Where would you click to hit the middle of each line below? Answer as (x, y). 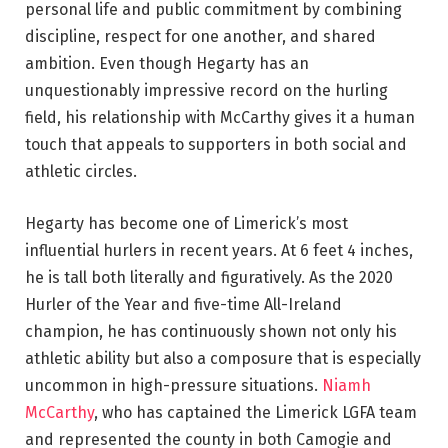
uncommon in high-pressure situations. (173, 385)
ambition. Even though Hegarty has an (167, 63)
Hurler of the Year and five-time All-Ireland (183, 304)
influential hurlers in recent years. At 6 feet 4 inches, (219, 250)
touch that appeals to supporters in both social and (216, 144)
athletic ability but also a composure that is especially (223, 358)
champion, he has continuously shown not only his (211, 331)
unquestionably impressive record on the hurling (206, 90)
